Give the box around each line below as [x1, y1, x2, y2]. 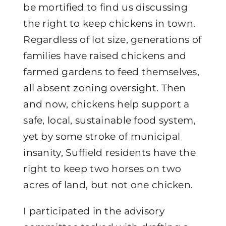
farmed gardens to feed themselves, [23, 66, 199, 78]
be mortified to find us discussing [23, 1, 188, 13]
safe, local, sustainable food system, [23, 114, 196, 126]
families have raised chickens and [23, 49, 187, 62]
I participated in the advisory [23, 205, 164, 217]
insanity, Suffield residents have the [23, 146, 196, 158]
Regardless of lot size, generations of [23, 33, 202, 45]
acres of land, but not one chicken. [23, 179, 193, 191]
